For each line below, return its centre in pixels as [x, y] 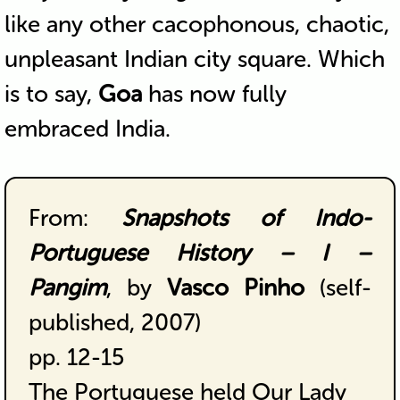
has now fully [214, 94]
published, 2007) [114, 322]
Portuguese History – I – [200, 253]
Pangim [67, 287]
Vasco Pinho [236, 287]
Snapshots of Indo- [246, 218]
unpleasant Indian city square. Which [194, 59]
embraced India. [87, 129]
